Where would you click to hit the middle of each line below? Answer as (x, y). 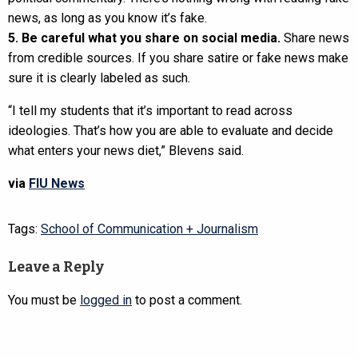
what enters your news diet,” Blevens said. (126, 150)
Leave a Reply (56, 267)
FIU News (57, 183)
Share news (315, 38)
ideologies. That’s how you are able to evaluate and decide (171, 130)
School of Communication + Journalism (149, 229)
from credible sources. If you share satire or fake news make (178, 58)
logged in (106, 300)
